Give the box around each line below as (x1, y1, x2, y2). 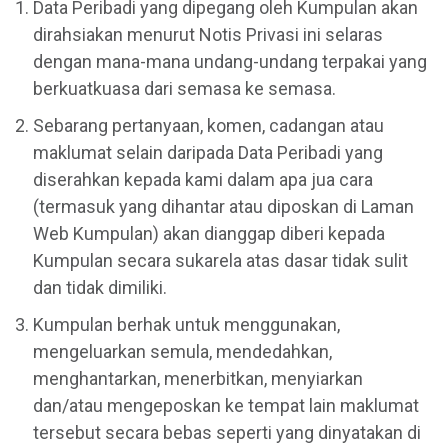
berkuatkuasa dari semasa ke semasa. (33, 78, 336, 100)
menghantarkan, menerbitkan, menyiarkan (33, 368, 363, 390)
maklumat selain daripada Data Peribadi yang (33, 142, 383, 164)
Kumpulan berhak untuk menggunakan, (33, 314, 340, 336)
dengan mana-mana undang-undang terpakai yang (33, 51, 427, 73)
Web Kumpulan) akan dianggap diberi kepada (33, 223, 385, 245)
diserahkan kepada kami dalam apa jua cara (33, 169, 373, 191)
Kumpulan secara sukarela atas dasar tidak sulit (33, 250, 408, 272)
